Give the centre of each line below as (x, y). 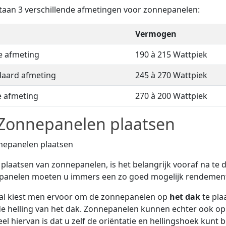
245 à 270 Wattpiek (171, 75)
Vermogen (156, 34)
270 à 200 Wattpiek (171, 96)
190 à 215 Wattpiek (171, 54)
